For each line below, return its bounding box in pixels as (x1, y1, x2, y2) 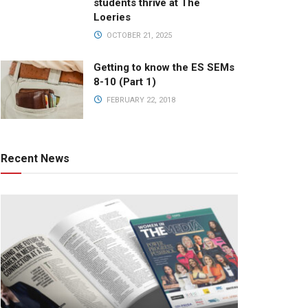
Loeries (93, 10, 131, 23)
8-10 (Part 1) (93, 75, 156, 88)
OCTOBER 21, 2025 (104, 30, 172, 40)
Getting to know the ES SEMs (93, 60, 234, 74)
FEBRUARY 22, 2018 (104, 95, 175, 104)
